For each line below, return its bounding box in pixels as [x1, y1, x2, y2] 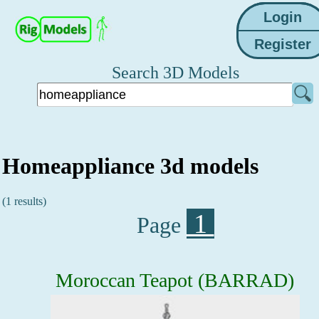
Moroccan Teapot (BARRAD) [56, 268, 294, 291]
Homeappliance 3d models [2, 153, 258, 179]
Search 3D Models [111, 63, 239, 82]
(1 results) [2, 194, 46, 207]
